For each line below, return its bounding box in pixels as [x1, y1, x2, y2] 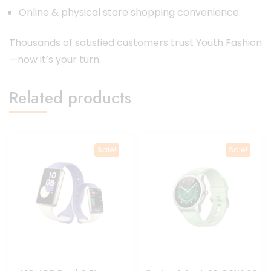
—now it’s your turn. [9, 52, 101, 67]
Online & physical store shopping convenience [19, 5, 239, 19]
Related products [9, 85, 131, 109]
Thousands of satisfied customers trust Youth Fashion [9, 35, 262, 50]
